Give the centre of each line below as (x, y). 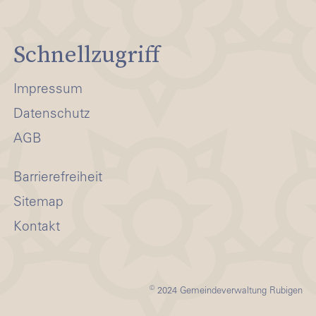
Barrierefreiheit (58, 178)
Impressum (48, 90)
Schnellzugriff (87, 54)
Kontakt (37, 227)
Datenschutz (51, 114)
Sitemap (38, 202)
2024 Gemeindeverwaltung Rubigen (229, 291)
